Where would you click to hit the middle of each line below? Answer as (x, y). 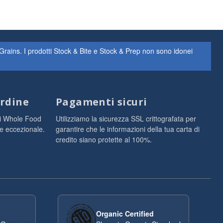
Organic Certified (125, 214)
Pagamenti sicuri (102, 102)
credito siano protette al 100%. (104, 139)
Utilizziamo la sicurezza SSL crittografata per (126, 118)
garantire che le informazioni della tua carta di (128, 129)
